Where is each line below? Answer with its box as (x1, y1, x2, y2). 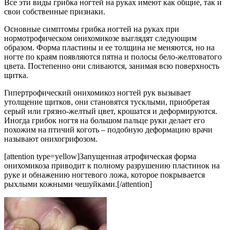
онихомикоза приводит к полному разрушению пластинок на (4, 161, 220, 170)
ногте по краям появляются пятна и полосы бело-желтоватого (4, 52, 222, 61)
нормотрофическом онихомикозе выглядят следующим (4, 33, 197, 43)
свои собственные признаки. (4, 7, 105, 16)
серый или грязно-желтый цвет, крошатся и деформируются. (4, 106, 217, 116)
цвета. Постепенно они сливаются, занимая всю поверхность (4, 61, 219, 70)
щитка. (4, 70, 28, 80)
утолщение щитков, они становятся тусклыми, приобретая (4, 97, 209, 106)
